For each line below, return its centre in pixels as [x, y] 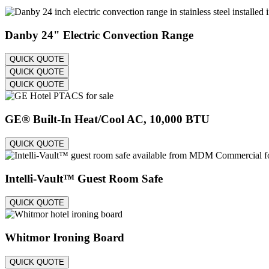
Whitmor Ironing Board [65, 237]
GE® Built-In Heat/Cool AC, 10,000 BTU [107, 119]
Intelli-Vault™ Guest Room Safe [84, 178]
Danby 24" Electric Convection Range [99, 35]
